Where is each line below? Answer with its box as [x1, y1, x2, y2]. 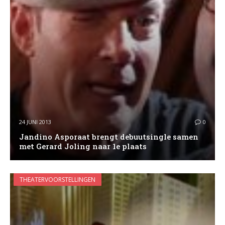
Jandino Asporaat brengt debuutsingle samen [19, 132, 198, 142]
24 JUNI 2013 [19, 118, 51, 126]
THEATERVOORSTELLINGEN [20, 175, 95, 184]
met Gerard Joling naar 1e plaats [19, 141, 147, 152]
